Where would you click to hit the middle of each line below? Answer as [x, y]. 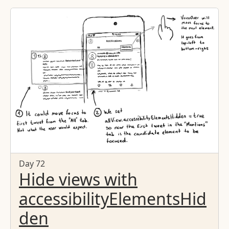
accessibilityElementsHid [113, 199]
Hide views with [78, 179]
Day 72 [32, 164]
